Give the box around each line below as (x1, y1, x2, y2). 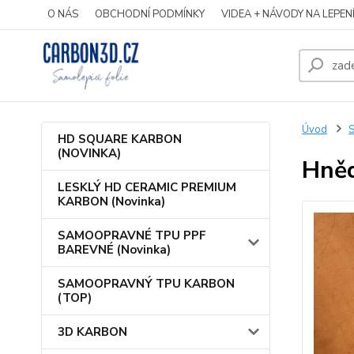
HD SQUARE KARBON (58, 131, 182, 147)
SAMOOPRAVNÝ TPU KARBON (58, 276, 235, 292)
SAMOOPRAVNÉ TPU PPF (58, 228, 206, 243)
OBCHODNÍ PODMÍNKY (95, 7, 205, 21)
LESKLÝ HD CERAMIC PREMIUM (58, 179, 236, 195)
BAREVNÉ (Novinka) (58, 242, 171, 258)
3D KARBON (58, 324, 127, 340)
